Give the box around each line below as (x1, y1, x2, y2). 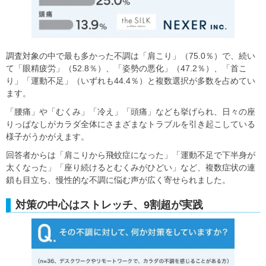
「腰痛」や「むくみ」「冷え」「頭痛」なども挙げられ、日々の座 (6, 107, 255, 117)
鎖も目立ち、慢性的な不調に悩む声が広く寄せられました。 (6, 175, 230, 185)
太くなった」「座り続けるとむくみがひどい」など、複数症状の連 (6, 163, 255, 173)
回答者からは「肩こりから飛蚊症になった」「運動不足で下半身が (6, 150, 255, 160)
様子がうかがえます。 (6, 132, 89, 142)
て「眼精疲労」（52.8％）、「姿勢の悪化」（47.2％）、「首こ (6, 64, 247, 74)
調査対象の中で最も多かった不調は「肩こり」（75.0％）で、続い (6, 51, 255, 61)
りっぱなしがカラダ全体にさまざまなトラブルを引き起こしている (6, 119, 255, 129)
